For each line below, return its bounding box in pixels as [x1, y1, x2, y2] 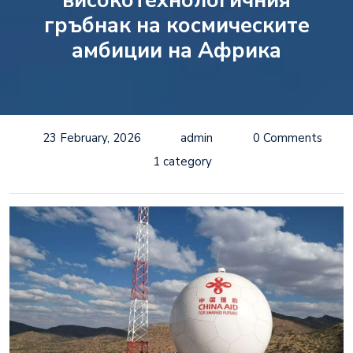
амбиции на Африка [72, 36, 281, 65]
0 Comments [253, 129, 323, 146]
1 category [152, 153, 212, 169]
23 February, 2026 [42, 129, 141, 146]
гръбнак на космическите [43, 11, 310, 40]
